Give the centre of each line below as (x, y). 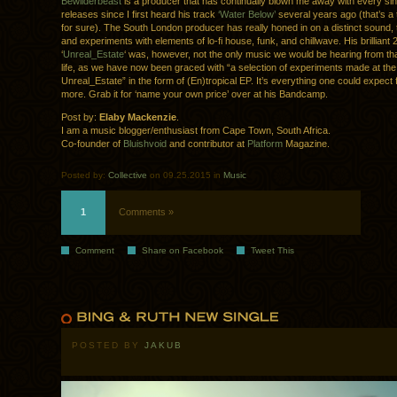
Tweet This (272, 251)
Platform (265, 144)
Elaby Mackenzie (138, 117)
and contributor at (207, 144)
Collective (128, 175)
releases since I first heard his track (140, 15)
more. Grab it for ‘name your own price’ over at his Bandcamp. (195, 94)
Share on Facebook (183, 251)
